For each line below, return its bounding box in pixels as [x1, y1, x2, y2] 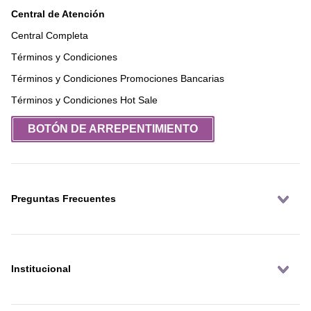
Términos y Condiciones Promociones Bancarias [11, 73, 224, 85]
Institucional [11, 263, 71, 275]
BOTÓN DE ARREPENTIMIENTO [28, 123, 198, 135]
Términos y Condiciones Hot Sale [11, 94, 158, 106]
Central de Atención [11, 8, 105, 20]
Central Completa [11, 30, 88, 42]
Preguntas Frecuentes [11, 193, 116, 205]
